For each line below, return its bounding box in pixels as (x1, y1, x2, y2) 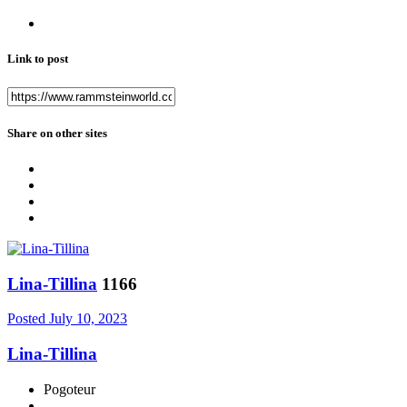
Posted (7, 311, 49, 327)
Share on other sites (7, 125, 107, 140)
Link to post (7, 52, 68, 66)
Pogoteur (44, 381, 95, 397)
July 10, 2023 (49, 311, 127, 327)
